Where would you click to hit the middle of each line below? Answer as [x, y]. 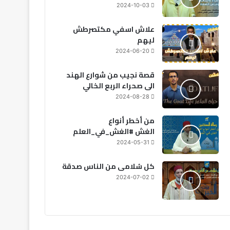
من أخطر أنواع [131, 121]
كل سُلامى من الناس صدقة [108, 166]
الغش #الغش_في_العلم [113, 131]
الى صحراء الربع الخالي [118, 86]
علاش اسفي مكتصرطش [113, 29]
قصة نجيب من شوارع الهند [110, 75]
